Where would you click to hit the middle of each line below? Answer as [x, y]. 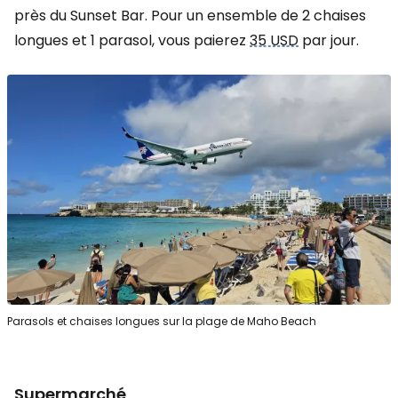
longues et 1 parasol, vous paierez [132, 40]
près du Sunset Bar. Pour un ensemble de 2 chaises [190, 15]
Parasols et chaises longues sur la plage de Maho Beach [162, 321]
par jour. [329, 40]
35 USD [274, 40]
